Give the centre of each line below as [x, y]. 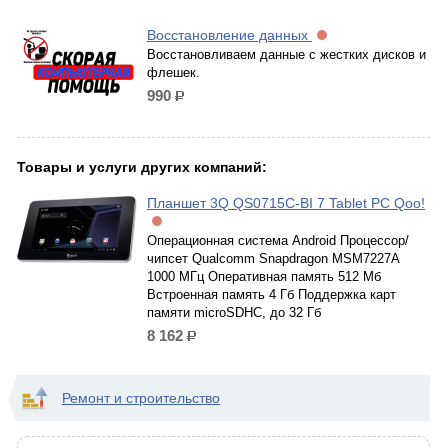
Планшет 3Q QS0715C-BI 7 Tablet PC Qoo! [286, 203]
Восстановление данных [229, 35]
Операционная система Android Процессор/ [278, 240]
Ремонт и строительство [141, 398]
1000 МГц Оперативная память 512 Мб [264, 276]
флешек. [173, 72]
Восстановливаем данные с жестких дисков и [286, 54]
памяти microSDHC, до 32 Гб [234, 312]
